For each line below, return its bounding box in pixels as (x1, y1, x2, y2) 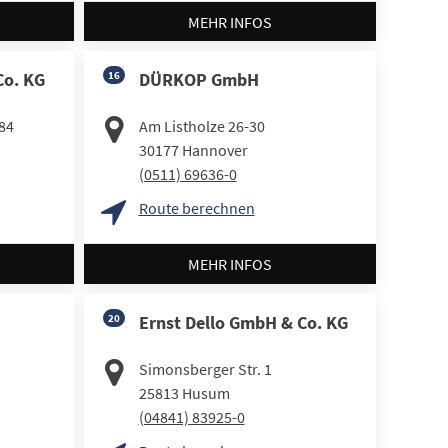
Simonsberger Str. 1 (138, 358, 272, 379)
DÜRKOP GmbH (138, 68, 259, 92)
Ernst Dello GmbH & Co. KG (138, 310, 348, 334)
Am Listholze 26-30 (138, 116, 265, 137)
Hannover (181, 140, 248, 161)
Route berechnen (138, 198, 255, 219)
